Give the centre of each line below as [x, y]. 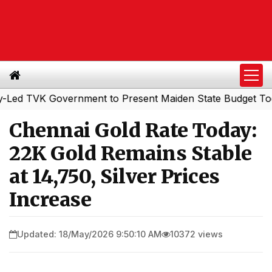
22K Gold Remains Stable [131, 154]
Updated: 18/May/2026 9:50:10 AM [89, 234]
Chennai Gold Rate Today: [133, 131]
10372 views [196, 234]
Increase [50, 200]
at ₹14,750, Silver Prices [114, 177]
